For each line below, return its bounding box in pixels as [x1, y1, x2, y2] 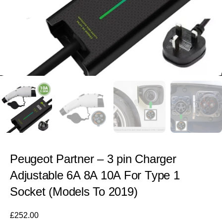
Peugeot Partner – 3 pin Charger [10, 152, 176, 166]
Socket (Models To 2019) [10, 184, 138, 198]
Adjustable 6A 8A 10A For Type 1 [10, 168, 180, 182]
